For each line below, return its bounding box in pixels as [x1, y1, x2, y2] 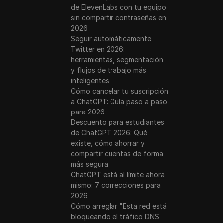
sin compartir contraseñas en [71, 13, 167, 22]
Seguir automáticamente [71, 34, 152, 43]
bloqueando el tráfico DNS [71, 212, 160, 221]
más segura [71, 160, 109, 168]
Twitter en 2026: [71, 45, 125, 53]
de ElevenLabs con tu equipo [71, 3, 167, 11]
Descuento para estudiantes [71, 118, 165, 126]
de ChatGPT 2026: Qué [71, 128, 148, 137]
